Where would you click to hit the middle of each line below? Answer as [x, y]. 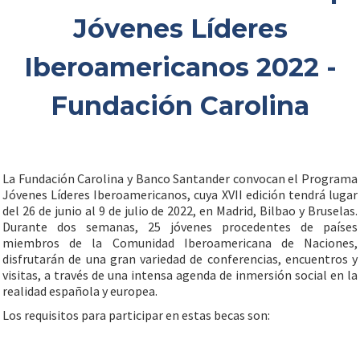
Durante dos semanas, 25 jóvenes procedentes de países [180, 227]
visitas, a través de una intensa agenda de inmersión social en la [180, 275]
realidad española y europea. [80, 291]
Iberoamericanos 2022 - [180, 67]
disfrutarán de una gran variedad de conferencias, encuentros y [180, 259]
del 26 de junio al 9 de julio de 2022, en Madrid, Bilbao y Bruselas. [180, 211]
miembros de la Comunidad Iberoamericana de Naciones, [180, 243]
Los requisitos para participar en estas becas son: [136, 315]
